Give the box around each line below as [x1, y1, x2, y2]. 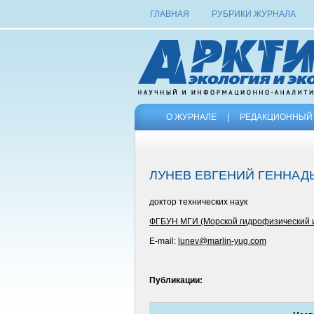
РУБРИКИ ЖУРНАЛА [211, 9, 296, 19]
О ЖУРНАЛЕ [166, 112, 217, 122]
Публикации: [149, 275, 203, 285]
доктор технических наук [149, 197, 247, 207]
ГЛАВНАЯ [150, 9, 189, 19]
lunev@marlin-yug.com [178, 236, 266, 246]
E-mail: [149, 236, 178, 246]
